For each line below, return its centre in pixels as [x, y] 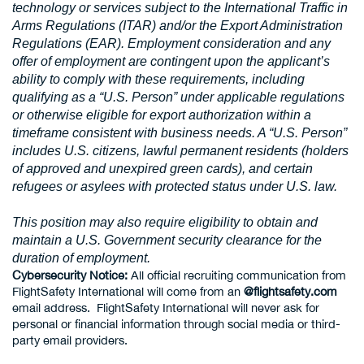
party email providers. [70, 340]
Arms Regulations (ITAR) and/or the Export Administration [178, 26]
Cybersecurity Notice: [70, 275]
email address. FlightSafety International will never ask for [166, 308]
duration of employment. [81, 258]
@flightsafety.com [290, 291]
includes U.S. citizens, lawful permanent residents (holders [180, 151]
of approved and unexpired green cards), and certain [162, 169]
